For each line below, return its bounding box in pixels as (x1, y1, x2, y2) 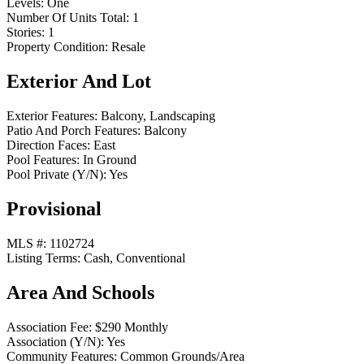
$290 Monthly (95, 319, 168, 334)
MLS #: (6, 236, 46, 250)
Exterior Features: (6, 108, 97, 123)
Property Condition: (6, 40, 108, 54)
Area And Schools (6, 281, 154, 303)
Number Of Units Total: (6, 11, 129, 25)
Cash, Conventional (84, 250, 185, 265)
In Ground (83, 152, 136, 167)
